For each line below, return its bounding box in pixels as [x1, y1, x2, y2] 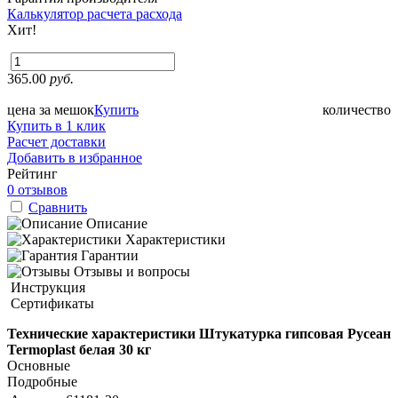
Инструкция [11, 279, 85, 295]
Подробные [7, 373, 77, 389]
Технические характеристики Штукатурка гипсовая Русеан [7, 325, 391, 341]
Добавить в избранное [7, 149, 142, 165]
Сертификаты [11, 295, 94, 311]
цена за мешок [7, 101, 94, 117]
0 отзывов [7, 181, 68, 197]
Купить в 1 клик [7, 117, 106, 133]
